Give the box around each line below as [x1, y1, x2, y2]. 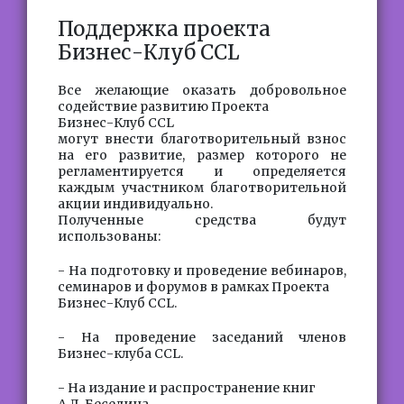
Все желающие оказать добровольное [58, 82, 346, 98]
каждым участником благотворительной [58, 179, 346, 196]
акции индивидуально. [58, 196, 213, 212]
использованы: [58, 228, 161, 244]
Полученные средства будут [58, 212, 346, 228]
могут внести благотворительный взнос [58, 131, 346, 147]
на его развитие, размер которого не [58, 147, 346, 163]
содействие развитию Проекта [58, 98, 269, 115]
